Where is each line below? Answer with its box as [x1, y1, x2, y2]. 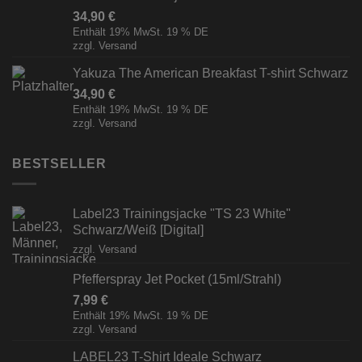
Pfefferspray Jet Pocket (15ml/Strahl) [73, 271, 281, 286]
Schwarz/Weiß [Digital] [73, 222, 204, 237]
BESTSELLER [12, 157, 107, 171]
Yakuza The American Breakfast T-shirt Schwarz [73, 66, 348, 81]
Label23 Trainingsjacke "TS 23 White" [73, 206, 291, 221]
